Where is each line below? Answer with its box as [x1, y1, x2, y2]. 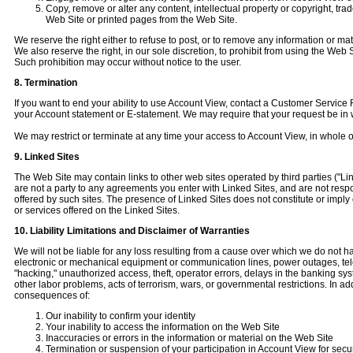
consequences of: [14, 290, 90, 301]
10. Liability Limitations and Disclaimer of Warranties [14, 225, 250, 236]
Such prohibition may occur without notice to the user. [14, 57, 241, 68]
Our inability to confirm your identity [46, 310, 195, 321]
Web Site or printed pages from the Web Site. [46, 14, 237, 25]
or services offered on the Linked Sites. [14, 205, 180, 216]
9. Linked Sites [14, 151, 80, 162]
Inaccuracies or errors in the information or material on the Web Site [46, 333, 333, 344]
